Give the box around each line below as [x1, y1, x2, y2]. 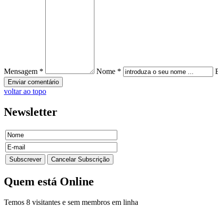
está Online [35, 175, 94, 188]
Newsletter [4, 105, 57, 118]
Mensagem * [4, 67, 43, 75]
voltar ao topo [4, 87, 46, 95]
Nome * [96, 67, 121, 75]
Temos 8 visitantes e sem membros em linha [4, 198, 138, 207]
